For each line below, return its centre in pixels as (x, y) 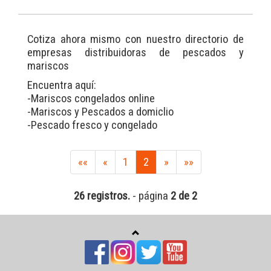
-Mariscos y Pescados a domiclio (100, 112)
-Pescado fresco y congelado (92, 125)
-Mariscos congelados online (91, 99)
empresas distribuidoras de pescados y (135, 53)
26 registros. (102, 196)
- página (150, 196)
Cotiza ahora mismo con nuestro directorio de (135, 39)
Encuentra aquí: (62, 85)
